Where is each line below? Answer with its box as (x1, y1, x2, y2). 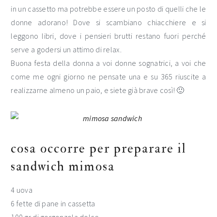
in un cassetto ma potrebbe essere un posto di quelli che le (11, 4, 206, 14)
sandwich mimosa (11, 158, 115, 174)
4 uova (11, 185, 33, 195)
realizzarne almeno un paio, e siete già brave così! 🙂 (11, 85, 185, 95)
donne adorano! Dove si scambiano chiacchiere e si (11, 17, 206, 27)
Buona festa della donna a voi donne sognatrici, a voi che (11, 58, 206, 68)
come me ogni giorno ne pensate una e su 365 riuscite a (11, 72, 206, 81)
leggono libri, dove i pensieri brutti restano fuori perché (11, 31, 206, 41)
